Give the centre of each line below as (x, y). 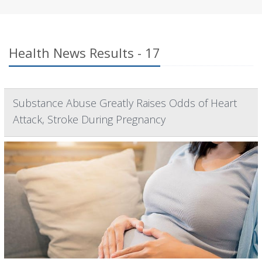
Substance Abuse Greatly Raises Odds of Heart (125, 103)
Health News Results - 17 (85, 53)
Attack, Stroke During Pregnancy (89, 120)
